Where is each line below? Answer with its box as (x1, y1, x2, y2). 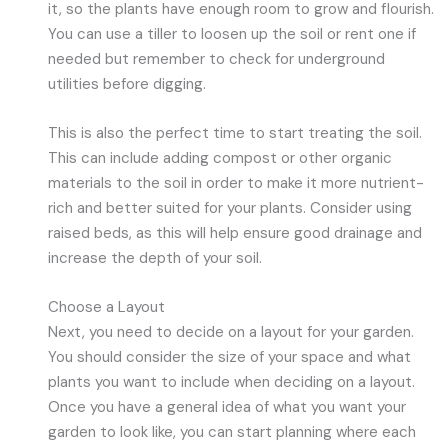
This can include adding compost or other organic (48, 147, 393, 168)
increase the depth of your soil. (48, 247, 263, 268)
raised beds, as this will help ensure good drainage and (48, 222, 423, 243)
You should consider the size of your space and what (48, 347, 412, 368)
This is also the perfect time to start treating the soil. (48, 122, 423, 143)
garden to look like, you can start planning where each (48, 422, 417, 443)
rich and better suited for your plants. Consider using (48, 197, 413, 218)
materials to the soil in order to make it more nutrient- (48, 172, 425, 193)
